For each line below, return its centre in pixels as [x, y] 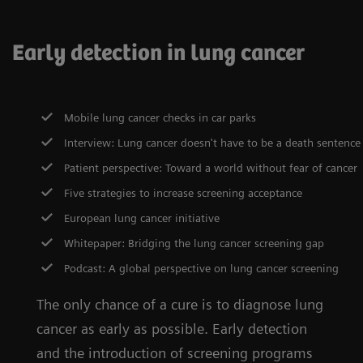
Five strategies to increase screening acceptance [184, 193]
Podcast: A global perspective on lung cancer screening [202, 268]
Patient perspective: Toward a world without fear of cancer [211, 168]
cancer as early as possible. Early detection [172, 329]
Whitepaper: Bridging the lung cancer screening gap [194, 243]
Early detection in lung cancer [158, 53]
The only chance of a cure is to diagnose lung [180, 304]
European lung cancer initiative [142, 218]
